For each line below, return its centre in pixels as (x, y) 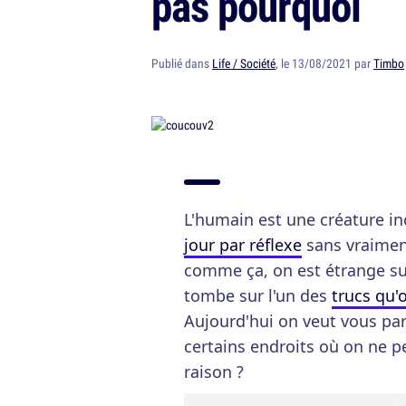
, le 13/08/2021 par (324, 63)
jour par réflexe (243, 245)
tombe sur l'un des (258, 295)
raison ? (214, 372)
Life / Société (244, 63)
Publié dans (182, 63)
